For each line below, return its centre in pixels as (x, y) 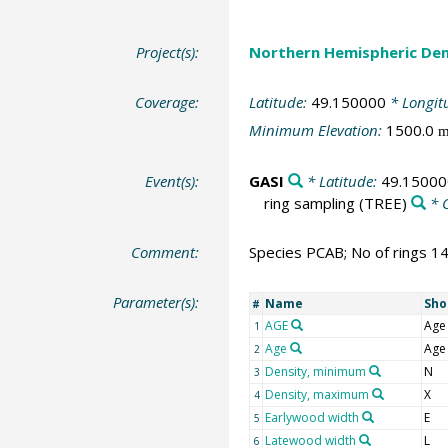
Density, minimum (315, 371)
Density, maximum (316, 394)
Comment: (165, 252)
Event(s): (172, 180)
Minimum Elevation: (317, 130)
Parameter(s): (156, 301)
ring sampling (309, 202)
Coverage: (167, 101)
